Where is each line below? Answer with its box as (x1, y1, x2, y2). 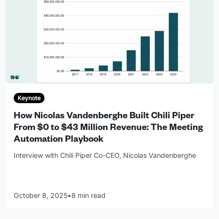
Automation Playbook (14, 135, 104, 145)
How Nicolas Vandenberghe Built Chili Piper (14, 111, 195, 122)
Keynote (17, 94, 41, 102)
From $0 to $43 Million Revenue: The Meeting (14, 123, 203, 133)
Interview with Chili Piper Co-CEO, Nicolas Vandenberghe (14, 151, 196, 159)
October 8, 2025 (14, 191, 67, 199)
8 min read (71, 191, 106, 199)
